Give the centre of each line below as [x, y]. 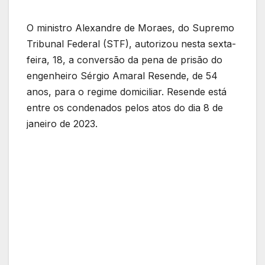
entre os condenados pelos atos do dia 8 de [125, 108]
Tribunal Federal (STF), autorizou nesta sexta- [131, 44]
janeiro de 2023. [62, 124]
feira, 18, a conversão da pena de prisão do [125, 60]
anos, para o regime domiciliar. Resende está [127, 92]
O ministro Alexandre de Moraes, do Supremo [130, 28]
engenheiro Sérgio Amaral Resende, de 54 [122, 76]
